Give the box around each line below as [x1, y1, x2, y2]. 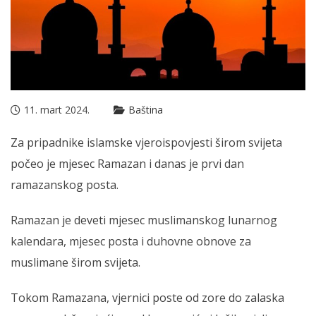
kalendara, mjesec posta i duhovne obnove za [11, 233, 251, 250]
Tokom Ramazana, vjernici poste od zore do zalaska [11, 290, 284, 306]
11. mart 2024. [24, 103, 90, 117]
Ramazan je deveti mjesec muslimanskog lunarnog [11, 212, 277, 229]
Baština [128, 103, 163, 117]
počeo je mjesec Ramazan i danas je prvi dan [11, 156, 244, 172]
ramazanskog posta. [11, 177, 119, 193]
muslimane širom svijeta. [11, 255, 140, 271]
